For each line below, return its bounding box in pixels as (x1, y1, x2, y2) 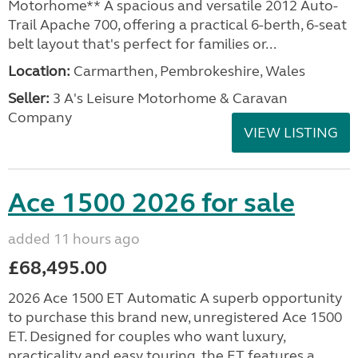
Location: (8, 62, 70, 80)
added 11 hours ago (8, 230, 140, 248)
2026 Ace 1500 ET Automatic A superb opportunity (8, 289, 342, 307)
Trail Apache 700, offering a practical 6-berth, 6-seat (8, 16, 347, 34)
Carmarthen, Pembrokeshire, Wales (70, 62, 305, 80)
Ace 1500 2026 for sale (8, 186, 295, 220)
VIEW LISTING (244, 124, 338, 141)
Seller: (8, 89, 50, 107)
